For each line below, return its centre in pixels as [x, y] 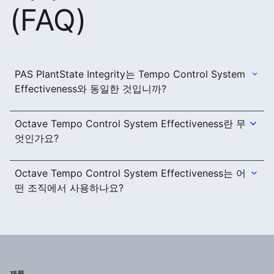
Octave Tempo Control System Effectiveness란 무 [130, 124]
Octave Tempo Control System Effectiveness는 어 [130, 173]
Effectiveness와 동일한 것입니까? [91, 89]
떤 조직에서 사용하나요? [69, 188]
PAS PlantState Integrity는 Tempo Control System [130, 74]
